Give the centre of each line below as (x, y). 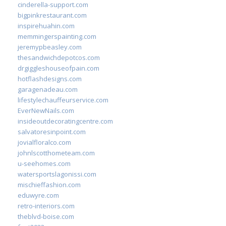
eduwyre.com (38, 195)
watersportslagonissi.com (57, 174)
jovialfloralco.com (44, 142)
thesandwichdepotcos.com (59, 58)
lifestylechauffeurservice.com (63, 100)
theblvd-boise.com (46, 216)
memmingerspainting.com (57, 36)
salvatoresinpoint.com (52, 132)
